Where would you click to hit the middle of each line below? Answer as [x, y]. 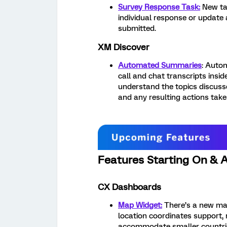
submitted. [137, 28]
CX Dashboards [129, 187]
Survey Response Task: [159, 7]
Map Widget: [140, 205]
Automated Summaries [160, 65]
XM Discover [124, 47]
